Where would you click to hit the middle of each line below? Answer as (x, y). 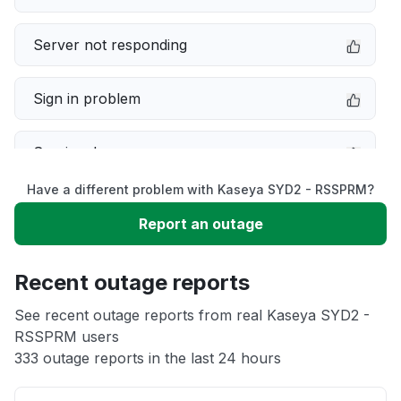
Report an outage (200, 224)
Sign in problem (87, 98)
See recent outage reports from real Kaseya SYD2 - (192, 315)
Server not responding (110, 45)
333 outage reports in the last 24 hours (148, 358)
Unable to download (102, 260)
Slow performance (97, 206)
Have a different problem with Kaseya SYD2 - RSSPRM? (200, 189)
